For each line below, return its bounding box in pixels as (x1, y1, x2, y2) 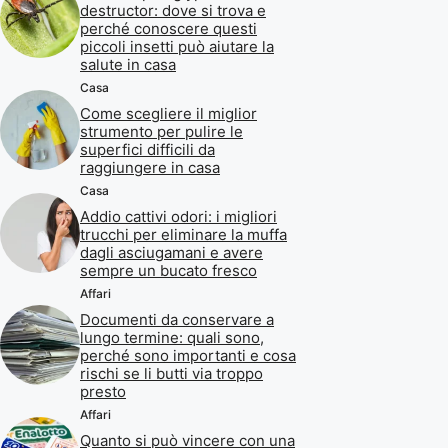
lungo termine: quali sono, (80, 327, 264, 347)
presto (80, 381, 126, 401)
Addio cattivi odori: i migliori (80, 206, 277, 226)
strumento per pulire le (80, 121, 243, 141)
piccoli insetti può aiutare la (80, 36, 274, 56)
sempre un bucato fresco (80, 260, 257, 280)
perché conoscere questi (80, 18, 257, 38)
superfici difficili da (80, 139, 215, 159)
